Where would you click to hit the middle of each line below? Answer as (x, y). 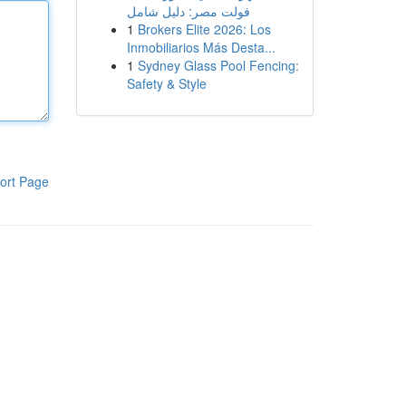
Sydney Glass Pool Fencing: (218, 65)
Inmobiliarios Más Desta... (201, 47)
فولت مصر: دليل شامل (188, 11)
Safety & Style (166, 83)
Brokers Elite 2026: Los (204, 29)
